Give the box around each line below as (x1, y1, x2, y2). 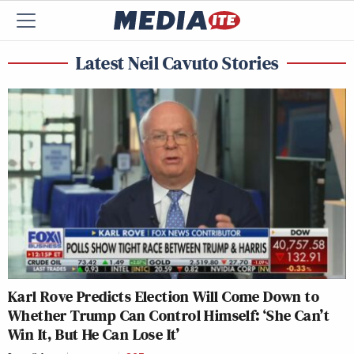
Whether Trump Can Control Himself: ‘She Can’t (8, 303, 330, 326)
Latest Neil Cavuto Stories (75, 50, 279, 76)
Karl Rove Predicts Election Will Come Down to (8, 284, 319, 307)
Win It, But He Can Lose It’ (8, 322, 180, 345)
